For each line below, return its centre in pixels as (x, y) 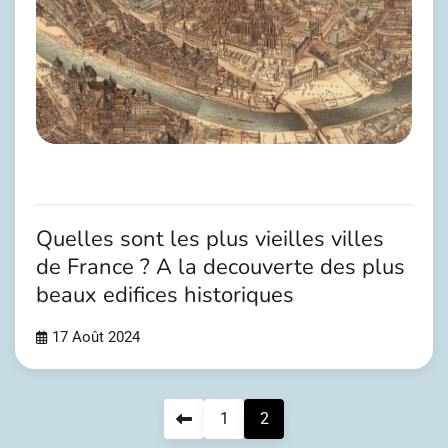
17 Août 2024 (96, 338)
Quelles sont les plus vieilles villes (210, 238)
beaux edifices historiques (165, 294)
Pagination (67, 415)
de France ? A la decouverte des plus (220, 266)
